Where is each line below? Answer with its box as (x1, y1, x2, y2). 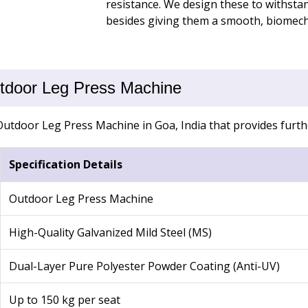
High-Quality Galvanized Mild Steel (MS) (8, 225, 212, 241)
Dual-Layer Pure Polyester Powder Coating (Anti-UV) (8, 258, 280, 274)
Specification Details (8, 157, 122, 173)
